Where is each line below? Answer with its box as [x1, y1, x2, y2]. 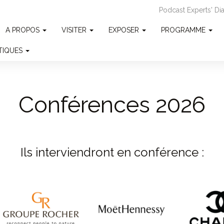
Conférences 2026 [18, 91, 205, 118]
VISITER [61, 26, 88, 34]
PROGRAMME [161, 26, 207, 34]
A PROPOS [5, 26, 41, 34]
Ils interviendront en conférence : [20, 145, 204, 159]
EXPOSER [108, 26, 141, 34]
